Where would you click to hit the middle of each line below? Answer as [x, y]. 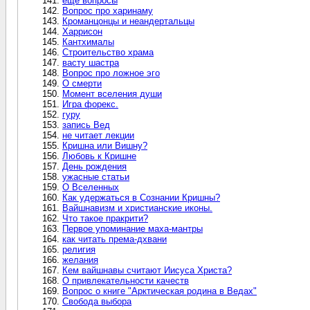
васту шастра [91, 62]
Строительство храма [108, 52]
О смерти [82, 83]
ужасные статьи [96, 176]
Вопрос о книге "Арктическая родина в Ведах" [159, 291]
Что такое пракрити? [105, 218]
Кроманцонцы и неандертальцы [128, 21]
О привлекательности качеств [126, 280]
